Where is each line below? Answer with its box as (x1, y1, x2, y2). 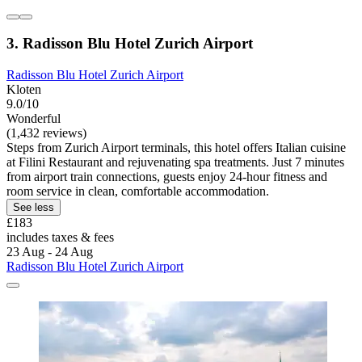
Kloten (6, 82, 41, 97)
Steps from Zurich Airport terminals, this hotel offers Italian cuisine (6, 141, 346, 155)
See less (13, 201, 54, 214)
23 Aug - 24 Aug (6, 245, 93, 259)
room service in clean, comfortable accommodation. (6, 184, 269, 199)
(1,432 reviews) (6, 126, 86, 141)
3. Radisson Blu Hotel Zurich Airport (6, 35, 253, 53)
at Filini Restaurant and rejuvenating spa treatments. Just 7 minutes (6, 155, 344, 170)
